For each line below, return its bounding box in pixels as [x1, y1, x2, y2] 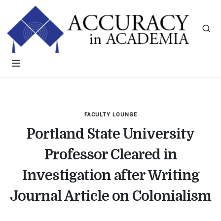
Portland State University [27, 126, 194, 142]
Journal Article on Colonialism [10, 188, 211, 204]
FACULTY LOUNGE [84, 111, 137, 118]
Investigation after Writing [22, 168, 199, 184]
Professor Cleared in [44, 147, 177, 163]
